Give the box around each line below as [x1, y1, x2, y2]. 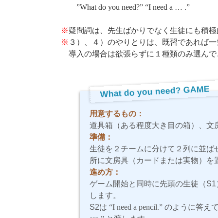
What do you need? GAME [100, 83, 210, 99]
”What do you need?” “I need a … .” [61, 2, 190, 11]
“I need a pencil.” [109, 202, 163, 211]
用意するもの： [90, 109, 144, 118]
